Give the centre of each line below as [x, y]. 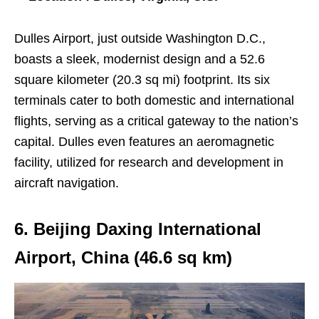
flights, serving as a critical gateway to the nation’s [156, 121]
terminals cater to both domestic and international [154, 100]
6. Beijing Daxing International [138, 229]
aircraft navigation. [67, 183]
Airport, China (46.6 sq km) [123, 257]
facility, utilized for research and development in [149, 162]
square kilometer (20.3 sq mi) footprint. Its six [142, 79]
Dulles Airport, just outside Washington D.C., [140, 38]
